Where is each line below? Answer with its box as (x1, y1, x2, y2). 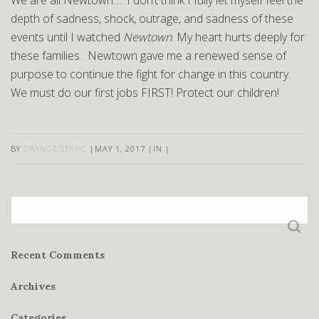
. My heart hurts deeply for (172, 29, 305, 45)
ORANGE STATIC (23, 143, 87, 154)
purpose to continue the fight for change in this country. (11, 66, 296, 82)
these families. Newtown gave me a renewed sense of (11, 48, 286, 63)
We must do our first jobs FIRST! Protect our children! (11, 85, 279, 100)
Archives (11, 280, 56, 293)
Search (10, 197, 46, 212)
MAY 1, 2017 (95, 143, 145, 154)
